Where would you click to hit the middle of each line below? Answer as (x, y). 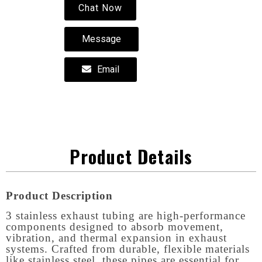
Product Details (131, 157)
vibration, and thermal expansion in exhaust (116, 237)
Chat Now (100, 8)
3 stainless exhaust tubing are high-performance (126, 215)
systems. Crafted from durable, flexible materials (128, 249)
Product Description (59, 196)
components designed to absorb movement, (115, 226)
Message (101, 39)
